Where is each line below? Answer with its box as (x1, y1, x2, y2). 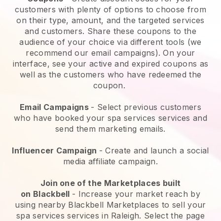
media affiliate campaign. (63, 156, 158, 166)
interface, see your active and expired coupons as (12, 58, 209, 69)
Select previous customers (97, 102, 201, 112)
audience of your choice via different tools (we (19, 37, 202, 47)
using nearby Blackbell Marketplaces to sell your (15, 199, 206, 210)
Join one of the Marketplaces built (40, 178, 181, 188)
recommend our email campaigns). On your (26, 47, 195, 58)
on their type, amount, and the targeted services (16, 15, 205, 25)
